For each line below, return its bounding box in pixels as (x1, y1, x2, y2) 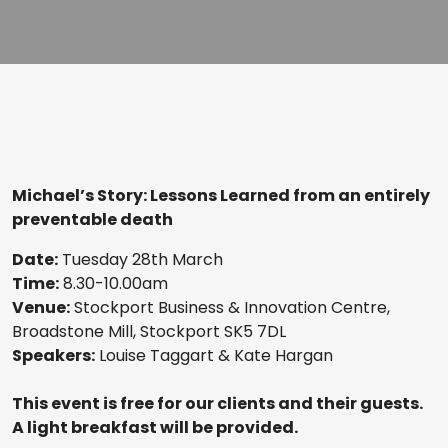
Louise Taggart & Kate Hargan (95, 344, 333, 368)
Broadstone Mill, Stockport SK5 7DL (12, 320, 286, 344)
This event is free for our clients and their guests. (12, 392, 423, 416)
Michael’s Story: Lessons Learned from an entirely (12, 184, 430, 208)
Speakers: (12, 344, 95, 368)
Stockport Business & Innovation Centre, (70, 296, 390, 320)
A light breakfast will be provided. (12, 416, 298, 440)
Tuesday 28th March (58, 248, 223, 272)
